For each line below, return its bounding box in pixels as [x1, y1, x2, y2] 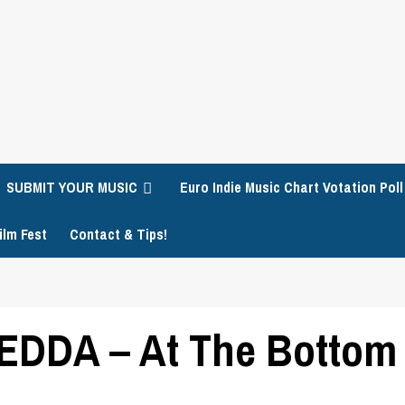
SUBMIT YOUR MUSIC [6, 177, 137, 197]
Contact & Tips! [70, 224, 167, 244]
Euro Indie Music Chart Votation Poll [180, 177, 403, 197]
